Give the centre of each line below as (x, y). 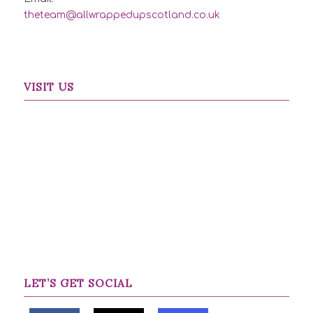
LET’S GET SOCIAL (78, 284)
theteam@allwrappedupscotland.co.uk (122, 15)
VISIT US (49, 87)
